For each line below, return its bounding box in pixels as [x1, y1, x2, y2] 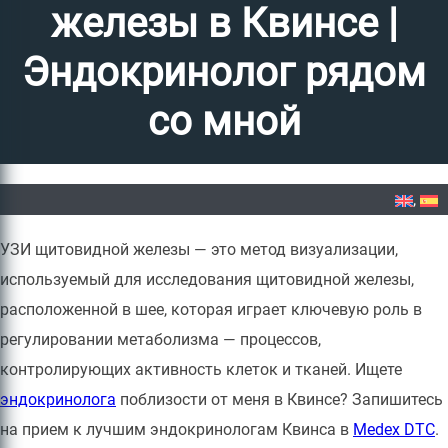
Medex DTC [353, 420, 435, 439]
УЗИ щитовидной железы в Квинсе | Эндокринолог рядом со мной [57, 206, 436, 220]
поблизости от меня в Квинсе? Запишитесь [116, 390, 443, 409]
